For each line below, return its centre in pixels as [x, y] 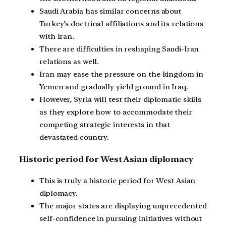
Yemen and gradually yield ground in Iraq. [114, 87]
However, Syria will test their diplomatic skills [121, 100]
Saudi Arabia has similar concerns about [110, 11]
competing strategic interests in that [105, 125]
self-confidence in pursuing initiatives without [121, 219]
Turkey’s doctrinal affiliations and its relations [122, 24]
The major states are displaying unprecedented [123, 206]
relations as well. [69, 62]
